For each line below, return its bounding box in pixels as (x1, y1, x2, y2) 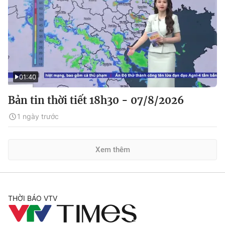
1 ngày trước (17, 112, 59, 121)
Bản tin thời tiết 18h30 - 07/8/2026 (8, 94, 184, 106)
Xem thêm (95, 145, 130, 154)
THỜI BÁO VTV (8, 194, 57, 202)
